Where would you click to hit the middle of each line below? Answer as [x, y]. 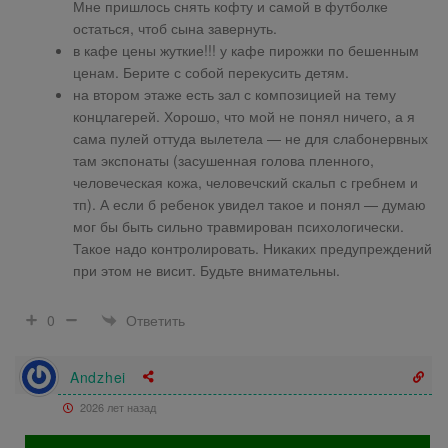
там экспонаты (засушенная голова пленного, [223, 160]
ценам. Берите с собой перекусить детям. [211, 72]
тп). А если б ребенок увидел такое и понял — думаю [249, 204]
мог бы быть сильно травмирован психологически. [238, 226]
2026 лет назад [116, 407]
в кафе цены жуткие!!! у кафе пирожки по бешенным [246, 50]
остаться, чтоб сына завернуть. [175, 28]
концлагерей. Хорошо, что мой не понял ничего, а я [244, 116]
